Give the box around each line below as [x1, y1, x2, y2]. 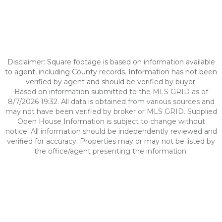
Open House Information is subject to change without [17, 117, 205, 126]
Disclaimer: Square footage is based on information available [7, 57, 215, 66]
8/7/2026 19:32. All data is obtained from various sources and [7, 97, 215, 106]
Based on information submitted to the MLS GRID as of [14, 87, 208, 96]
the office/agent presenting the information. [34, 147, 188, 156]
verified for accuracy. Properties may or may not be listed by [7, 137, 215, 146]
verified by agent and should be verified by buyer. [25, 77, 197, 86]
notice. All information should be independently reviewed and [5, 127, 217, 136]
